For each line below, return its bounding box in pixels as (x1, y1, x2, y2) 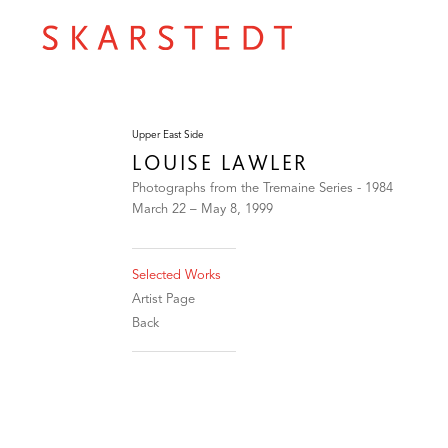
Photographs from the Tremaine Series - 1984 (132, 181, 393, 195)
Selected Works (132, 268, 221, 282)
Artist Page (132, 292, 195, 306)
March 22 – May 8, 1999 (132, 202, 273, 216)
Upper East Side (132, 129, 204, 140)
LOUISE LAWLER (132, 148, 309, 175)
